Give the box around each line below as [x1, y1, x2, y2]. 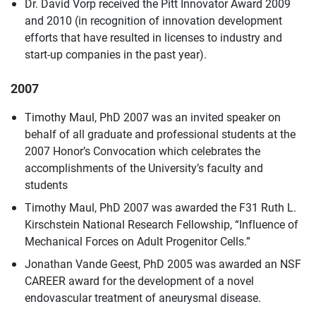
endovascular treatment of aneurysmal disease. [25, 289, 261, 305]
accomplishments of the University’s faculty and [25, 159, 263, 175]
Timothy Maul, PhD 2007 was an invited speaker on [25, 109, 281, 124]
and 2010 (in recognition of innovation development [25, 12, 282, 28]
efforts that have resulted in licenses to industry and [25, 29, 282, 44]
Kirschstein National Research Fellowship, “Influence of [25, 216, 298, 231]
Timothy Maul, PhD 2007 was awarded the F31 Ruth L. [25, 199, 296, 214]
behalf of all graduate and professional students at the [25, 126, 296, 141]
